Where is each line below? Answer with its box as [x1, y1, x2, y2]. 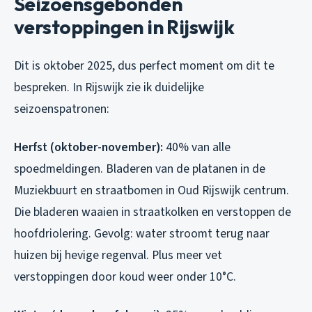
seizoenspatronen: [14, 100, 109, 118]
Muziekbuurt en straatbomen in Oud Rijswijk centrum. [14, 182, 289, 200]
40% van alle [163, 139, 231, 157]
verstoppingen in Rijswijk [14, 15, 235, 40]
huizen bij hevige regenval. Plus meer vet [14, 247, 222, 265]
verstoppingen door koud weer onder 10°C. [14, 268, 236, 286]
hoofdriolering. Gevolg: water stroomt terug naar [14, 225, 270, 243]
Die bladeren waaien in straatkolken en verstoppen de [14, 203, 291, 221]
